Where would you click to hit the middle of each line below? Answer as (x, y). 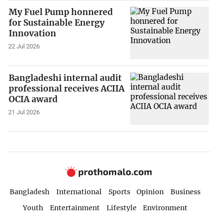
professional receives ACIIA (67, 89)
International (79, 192)
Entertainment (75, 208)
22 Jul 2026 (24, 46)
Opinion (150, 192)
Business (186, 192)
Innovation (33, 34)
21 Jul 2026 (24, 112)
